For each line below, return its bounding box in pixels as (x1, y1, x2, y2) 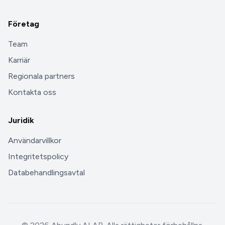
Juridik (8, 116, 34, 126)
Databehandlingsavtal (8, 168, 85, 178)
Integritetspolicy (8, 152, 68, 162)
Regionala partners (8, 71, 75, 81)
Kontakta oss (8, 87, 56, 97)
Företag (8, 19, 39, 29)
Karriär (8, 55, 30, 65)
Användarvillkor (8, 136, 61, 146)
